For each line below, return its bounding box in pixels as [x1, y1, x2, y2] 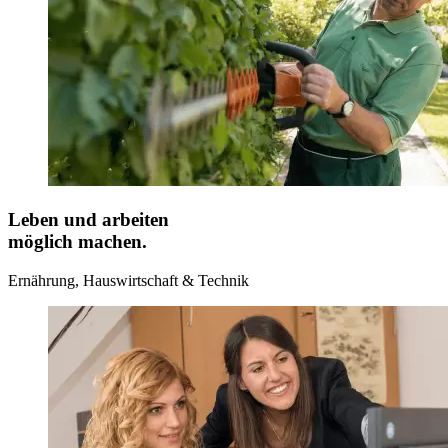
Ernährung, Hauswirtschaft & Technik [8, 271, 249, 289]
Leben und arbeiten [8, 209, 169, 231]
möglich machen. [8, 231, 147, 253]
